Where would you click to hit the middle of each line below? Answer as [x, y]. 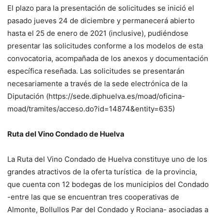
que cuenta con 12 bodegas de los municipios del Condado [108, 184]
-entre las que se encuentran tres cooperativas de [93, 197]
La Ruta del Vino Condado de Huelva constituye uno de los [107, 159]
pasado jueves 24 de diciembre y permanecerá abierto [101, 21]
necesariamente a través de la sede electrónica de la [97, 84]
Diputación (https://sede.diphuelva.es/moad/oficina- [96, 96]
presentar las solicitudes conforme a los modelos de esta [105, 46]
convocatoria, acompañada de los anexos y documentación [108, 58]
